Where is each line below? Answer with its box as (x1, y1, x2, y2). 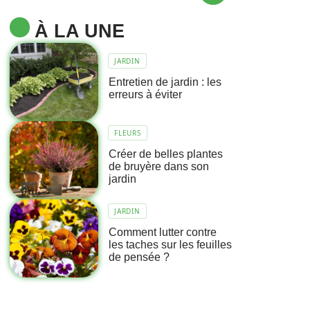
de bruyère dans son (109, 161, 210, 173)
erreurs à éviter (109, 89, 183, 101)
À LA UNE (34, 20, 125, 42)
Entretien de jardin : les (109, 76, 222, 89)
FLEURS (114, 128, 141, 138)
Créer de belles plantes (109, 148, 224, 161)
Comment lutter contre (109, 226, 217, 239)
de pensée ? (109, 251, 170, 264)
